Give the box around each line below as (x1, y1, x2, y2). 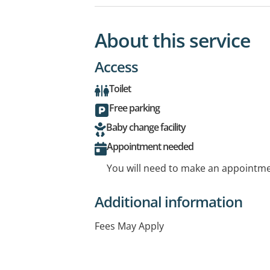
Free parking (109, 101, 160, 115)
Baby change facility (106, 121, 186, 134)
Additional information (95, 192, 242, 212)
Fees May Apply (95, 219, 164, 233)
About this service (95, 27, 250, 53)
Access (95, 57, 138, 77)
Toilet (109, 82, 131, 95)
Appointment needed (107, 140, 193, 153)
